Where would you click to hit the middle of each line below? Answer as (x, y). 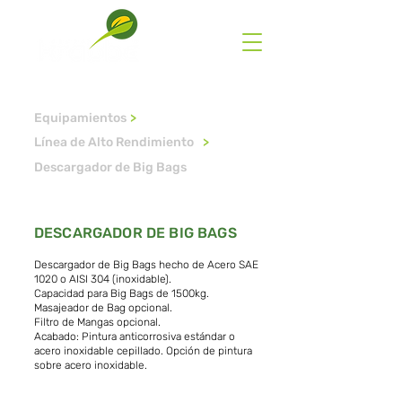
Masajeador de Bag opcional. (103, 308)
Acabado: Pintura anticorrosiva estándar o (135, 336)
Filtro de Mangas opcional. (97, 322)
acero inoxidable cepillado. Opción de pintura (143, 351)
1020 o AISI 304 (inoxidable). (103, 279)
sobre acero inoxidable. (91, 365)
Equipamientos (80, 118)
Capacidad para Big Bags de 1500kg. (122, 293)
